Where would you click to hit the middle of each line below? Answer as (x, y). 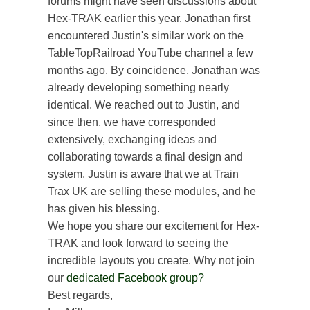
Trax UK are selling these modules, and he (152, 192)
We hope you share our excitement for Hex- (154, 226)
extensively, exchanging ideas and (132, 140)
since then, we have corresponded (132, 122)
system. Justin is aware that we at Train (143, 174)
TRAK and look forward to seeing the (138, 244)
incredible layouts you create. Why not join (151, 261)
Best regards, (80, 295)
